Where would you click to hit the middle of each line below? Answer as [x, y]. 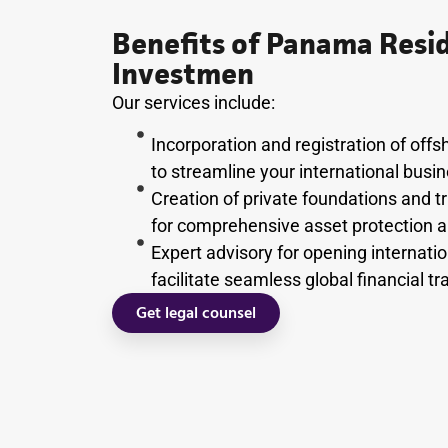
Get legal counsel [196, 312]
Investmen [183, 74]
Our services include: [193, 103]
